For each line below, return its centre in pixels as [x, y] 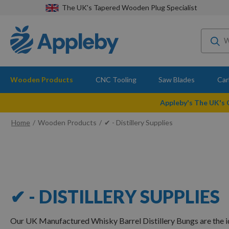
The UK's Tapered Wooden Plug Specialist [129, 7]
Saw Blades [177, 79]
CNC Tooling [116, 79]
